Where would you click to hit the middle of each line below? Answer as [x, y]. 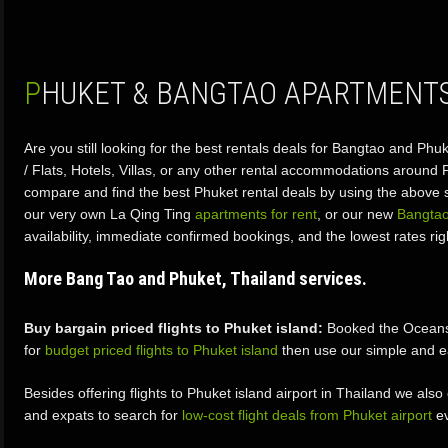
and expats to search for [103, 415]
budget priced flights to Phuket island [161, 350]
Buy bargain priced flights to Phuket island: [173, 328]
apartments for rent [256, 214]
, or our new [357, 214]
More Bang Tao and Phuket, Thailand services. [195, 278]
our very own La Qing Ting [109, 214]
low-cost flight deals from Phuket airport [307, 415]
